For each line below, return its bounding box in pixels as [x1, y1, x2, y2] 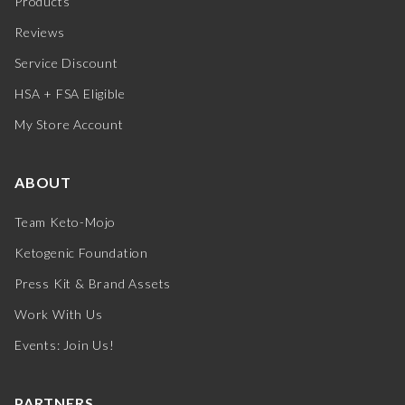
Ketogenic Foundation [14, 245, 148, 261]
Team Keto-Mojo [14, 214, 117, 231]
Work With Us [14, 306, 103, 323]
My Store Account [14, 117, 124, 133]
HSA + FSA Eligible [14, 86, 126, 102]
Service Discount [14, 55, 118, 71]
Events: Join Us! [14, 337, 115, 353]
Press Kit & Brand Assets [14, 276, 172, 292]
